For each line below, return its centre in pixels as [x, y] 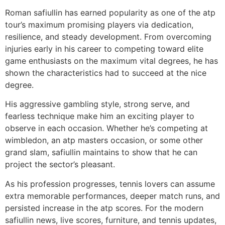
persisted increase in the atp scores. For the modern [104, 208]
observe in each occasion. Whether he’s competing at [106, 128]
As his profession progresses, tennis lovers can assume [110, 184]
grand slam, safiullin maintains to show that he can [101, 152]
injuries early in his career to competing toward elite [104, 48]
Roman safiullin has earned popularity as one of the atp [110, 12]
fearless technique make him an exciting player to [100, 116]
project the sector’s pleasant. [60, 164]
